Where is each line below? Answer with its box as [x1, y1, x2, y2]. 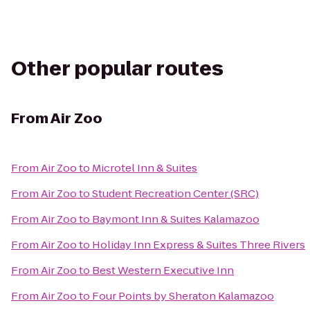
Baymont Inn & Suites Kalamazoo [92, 212, 259, 226]
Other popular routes [11, 55, 224, 82]
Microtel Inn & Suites [92, 161, 197, 175]
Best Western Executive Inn [92, 263, 234, 277]
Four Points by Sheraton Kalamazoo [92, 289, 274, 303]
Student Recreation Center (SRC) [92, 186, 259, 201]
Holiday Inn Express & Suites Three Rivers [92, 237, 305, 252]
